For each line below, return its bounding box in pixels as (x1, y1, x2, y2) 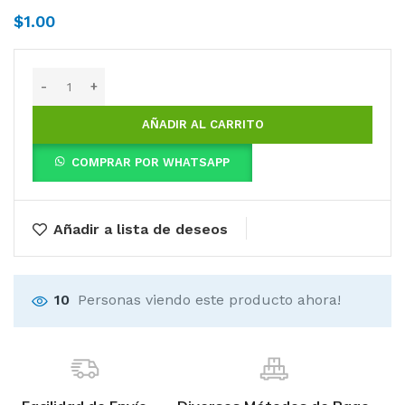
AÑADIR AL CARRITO (141, 118, 264, 132)
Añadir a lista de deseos (53, 221, 229, 239)
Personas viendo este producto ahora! (78, 291, 341, 309)
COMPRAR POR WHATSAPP (71, 155, 231, 170)
